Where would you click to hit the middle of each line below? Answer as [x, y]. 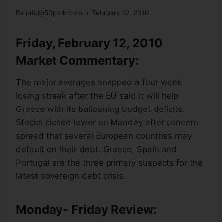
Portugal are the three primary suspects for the [109, 163]
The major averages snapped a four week [99, 83]
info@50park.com [54, 13]
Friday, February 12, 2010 [89, 43]
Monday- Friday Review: [86, 210]
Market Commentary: [77, 61]
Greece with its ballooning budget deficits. [100, 109]
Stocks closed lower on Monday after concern [107, 123]
